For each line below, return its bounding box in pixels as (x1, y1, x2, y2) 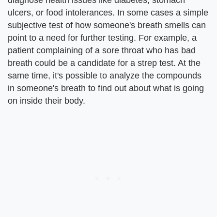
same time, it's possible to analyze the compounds (8, 70, 201, 80)
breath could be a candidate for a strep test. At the (8, 58, 201, 68)
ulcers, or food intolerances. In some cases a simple (8, 7, 208, 17)
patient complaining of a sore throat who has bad (8, 45, 196, 55)
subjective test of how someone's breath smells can (8, 20, 206, 30)
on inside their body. (8, 95, 85, 106)
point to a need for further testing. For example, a (8, 32, 197, 43)
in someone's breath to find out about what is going (8, 83, 204, 93)
